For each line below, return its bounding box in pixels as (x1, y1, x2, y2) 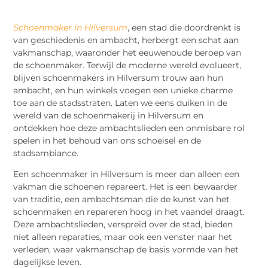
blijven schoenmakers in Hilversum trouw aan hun (13, 72, 224, 83)
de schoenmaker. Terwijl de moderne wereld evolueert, (13, 59, 242, 71)
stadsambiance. (13, 147, 79, 159)
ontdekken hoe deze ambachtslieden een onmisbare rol (13, 122, 245, 133)
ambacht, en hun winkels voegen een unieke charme (13, 84, 233, 96)
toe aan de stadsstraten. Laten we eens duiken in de (13, 97, 228, 108)
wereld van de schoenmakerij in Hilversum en (13, 109, 204, 121)
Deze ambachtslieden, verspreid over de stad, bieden (13, 219, 233, 230)
